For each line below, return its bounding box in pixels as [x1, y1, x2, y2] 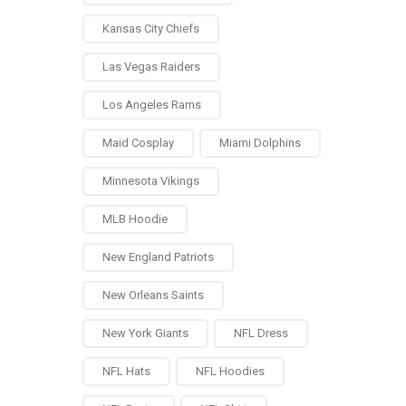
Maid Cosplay [102, 136, 174, 150]
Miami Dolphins [219, 136, 301, 150]
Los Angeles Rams [102, 98, 201, 111]
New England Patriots [102, 250, 214, 264]
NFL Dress [234, 326, 288, 340]
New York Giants [102, 326, 188, 340]
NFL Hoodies [196, 364, 265, 378]
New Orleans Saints [102, 288, 204, 302]
